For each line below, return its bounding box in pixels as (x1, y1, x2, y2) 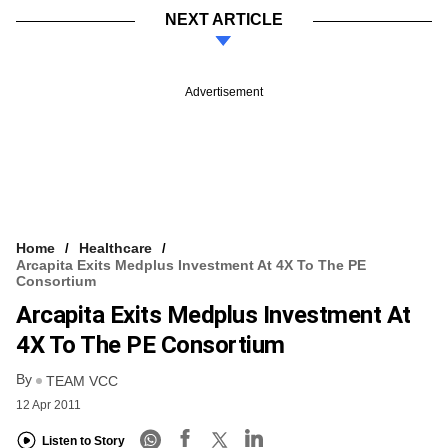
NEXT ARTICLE (165, 11, 283, 29)
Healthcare (79, 240, 152, 257)
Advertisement (185, 85, 263, 100)
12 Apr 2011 (16, 397, 81, 412)
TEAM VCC (46, 372, 118, 389)
